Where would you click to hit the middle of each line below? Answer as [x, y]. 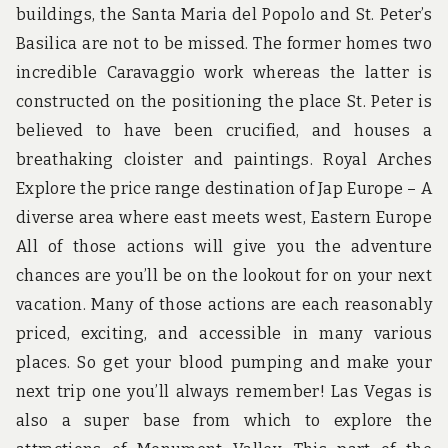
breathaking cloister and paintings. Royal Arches [224, 160]
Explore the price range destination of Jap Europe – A [224, 189]
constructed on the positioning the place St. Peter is [224, 102]
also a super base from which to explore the [224, 421]
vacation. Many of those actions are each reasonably [224, 305]
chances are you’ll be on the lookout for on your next [224, 276]
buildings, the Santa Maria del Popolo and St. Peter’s [224, 15]
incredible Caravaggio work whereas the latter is [224, 73]
